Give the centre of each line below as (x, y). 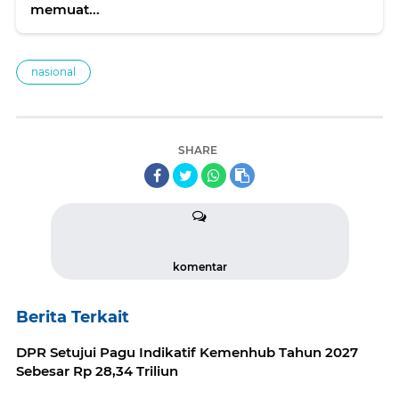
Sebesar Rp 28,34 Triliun (97, 371)
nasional (53, 72)
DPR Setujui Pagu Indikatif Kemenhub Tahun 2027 (187, 352)
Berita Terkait (73, 317)
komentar (199, 267)
